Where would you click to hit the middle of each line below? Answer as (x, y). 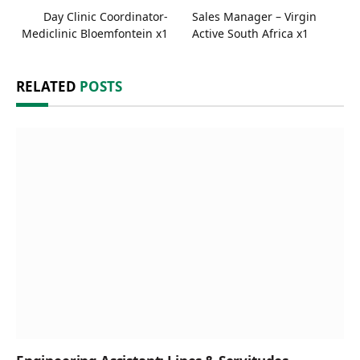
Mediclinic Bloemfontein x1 (95, 33)
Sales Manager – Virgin (254, 16)
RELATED (48, 86)
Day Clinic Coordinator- (106, 16)
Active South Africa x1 (250, 33)
